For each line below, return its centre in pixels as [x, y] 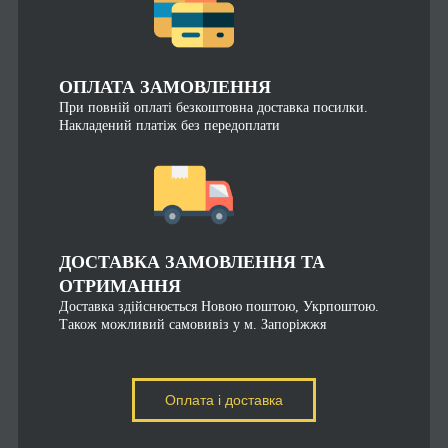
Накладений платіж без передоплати [170, 125]
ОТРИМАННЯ [120, 285]
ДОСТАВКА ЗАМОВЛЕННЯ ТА [192, 261]
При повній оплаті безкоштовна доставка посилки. [214, 107]
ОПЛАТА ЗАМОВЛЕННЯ [165, 86]
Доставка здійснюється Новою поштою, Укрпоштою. [219, 306]
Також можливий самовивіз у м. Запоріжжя [193, 324]
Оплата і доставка [224, 399]
